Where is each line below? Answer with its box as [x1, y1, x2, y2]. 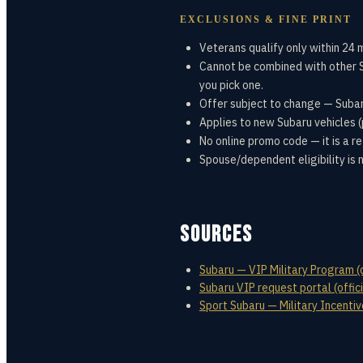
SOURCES [180, 221, 253, 248]
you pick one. [199, 78, 263, 92]
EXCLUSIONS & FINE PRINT [180, 14, 352, 25]
